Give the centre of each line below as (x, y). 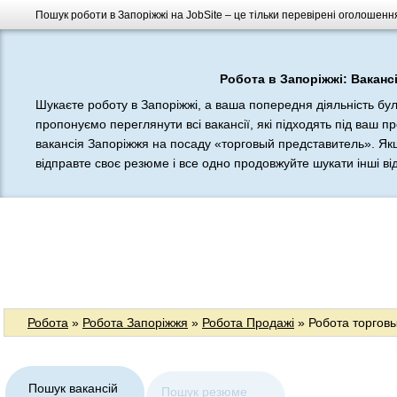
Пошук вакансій (73, 388)
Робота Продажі (248, 323)
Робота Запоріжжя (135, 323)
